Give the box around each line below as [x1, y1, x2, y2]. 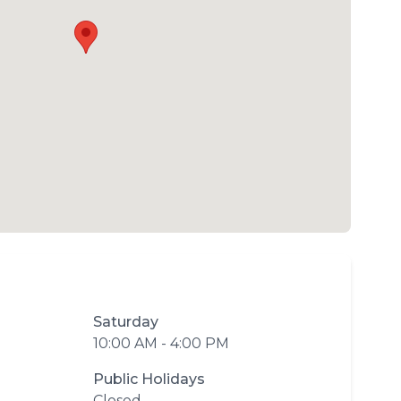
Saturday [93, 313, 158, 330]
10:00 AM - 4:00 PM [93, 335, 229, 352]
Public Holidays [93, 371, 205, 388]
